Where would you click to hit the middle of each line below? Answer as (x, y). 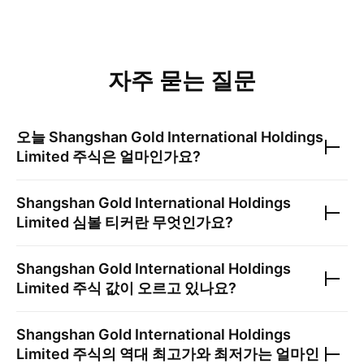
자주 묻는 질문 (182, 80)
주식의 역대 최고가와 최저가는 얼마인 (194, 354)
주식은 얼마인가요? (135, 156)
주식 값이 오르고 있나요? (153, 288)
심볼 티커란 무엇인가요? (151, 222)
